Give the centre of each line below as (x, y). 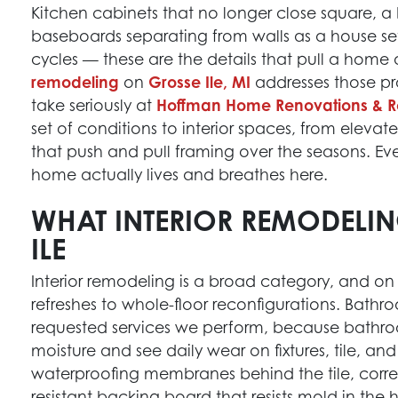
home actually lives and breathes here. (180, 174)
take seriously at (94, 105)
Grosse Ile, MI (200, 82)
